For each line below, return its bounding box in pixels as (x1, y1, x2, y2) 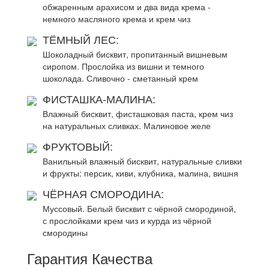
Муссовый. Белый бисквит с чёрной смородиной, (43, 202, 236, 214)
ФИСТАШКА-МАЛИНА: (43, 91, 156, 106)
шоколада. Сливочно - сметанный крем (43, 72, 198, 84)
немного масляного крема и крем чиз (43, 13, 190, 25)
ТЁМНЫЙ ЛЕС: (43, 31, 119, 47)
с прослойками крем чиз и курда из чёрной (43, 214, 211, 226)
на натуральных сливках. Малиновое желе (43, 119, 211, 131)
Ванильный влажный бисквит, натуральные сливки (43, 155, 242, 167)
